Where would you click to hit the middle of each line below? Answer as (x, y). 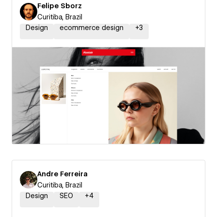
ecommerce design (92, 28)
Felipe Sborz (60, 6)
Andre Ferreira (62, 174)
